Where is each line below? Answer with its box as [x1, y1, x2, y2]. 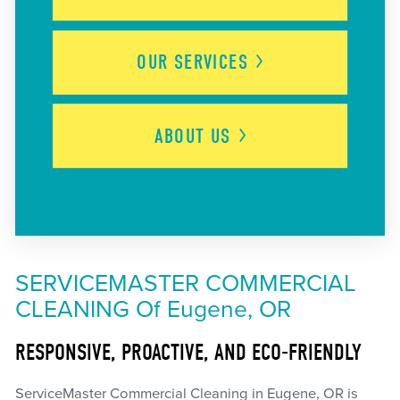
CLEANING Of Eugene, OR [14, 296, 291, 325]
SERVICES [173, 50, 248, 75]
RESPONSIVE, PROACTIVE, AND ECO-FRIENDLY [14, 338, 362, 366]
